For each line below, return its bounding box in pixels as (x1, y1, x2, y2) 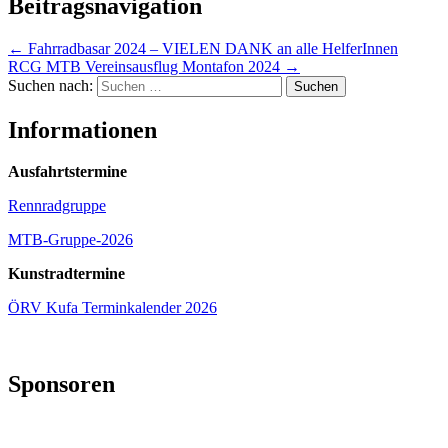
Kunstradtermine (8, 265, 125, 283)
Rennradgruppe (8, 197, 106, 215)
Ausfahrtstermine (8, 163, 127, 181)
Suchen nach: (8, 76, 93, 94)
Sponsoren (8, 371, 115, 398)
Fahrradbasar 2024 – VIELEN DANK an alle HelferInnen (24, 39, 398, 57)
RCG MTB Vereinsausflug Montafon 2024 (8, 57, 284, 75)
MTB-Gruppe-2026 (8, 231, 133, 249)
